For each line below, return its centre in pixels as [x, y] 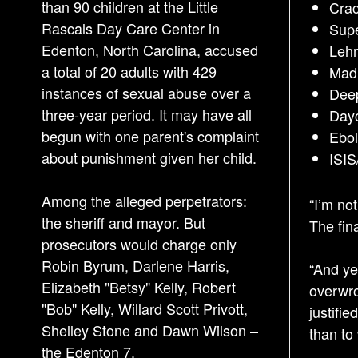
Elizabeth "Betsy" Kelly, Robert [139, 287]
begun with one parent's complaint [150, 136]
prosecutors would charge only [139, 244]
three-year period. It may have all [147, 114]
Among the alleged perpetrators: [144, 201]
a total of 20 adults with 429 [129, 71]
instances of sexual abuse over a [146, 93]
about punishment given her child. [149, 157]
